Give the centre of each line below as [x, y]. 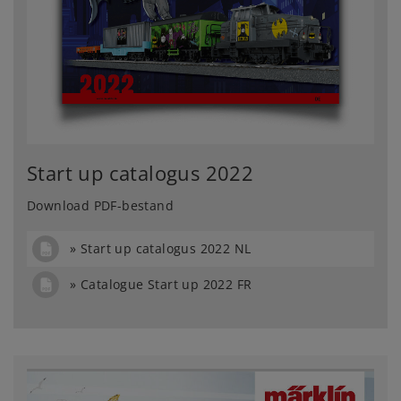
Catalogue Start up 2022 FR [166, 285]
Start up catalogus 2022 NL [166, 248]
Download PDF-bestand [100, 205]
